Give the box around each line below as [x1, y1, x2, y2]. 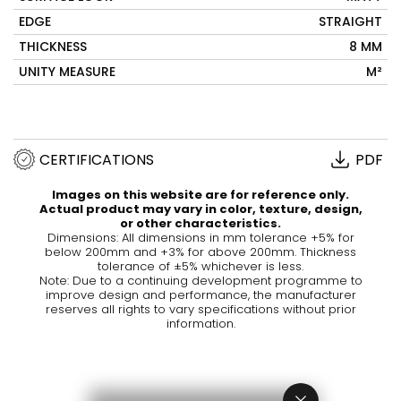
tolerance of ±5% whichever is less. [98, 258, 303, 275]
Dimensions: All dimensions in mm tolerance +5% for [47, 229, 354, 246]
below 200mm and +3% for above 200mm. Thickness [45, 243, 356, 260]
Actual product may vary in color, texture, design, [38, 200, 363, 218]
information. [166, 315, 235, 332]
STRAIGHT [319, 13, 382, 30]
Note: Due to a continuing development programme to [38, 272, 363, 289]
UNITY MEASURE [19, 63, 115, 81]
